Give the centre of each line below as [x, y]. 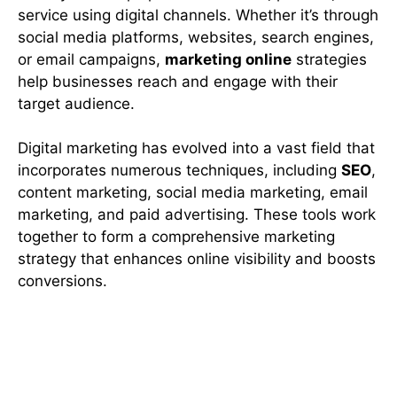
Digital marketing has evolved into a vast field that [196, 148]
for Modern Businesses [151, 359]
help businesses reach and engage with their [178, 81]
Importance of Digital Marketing [196, 334]
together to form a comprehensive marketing [176, 237]
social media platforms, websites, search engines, [196, 37]
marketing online [228, 59]
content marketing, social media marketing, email [193, 193]
